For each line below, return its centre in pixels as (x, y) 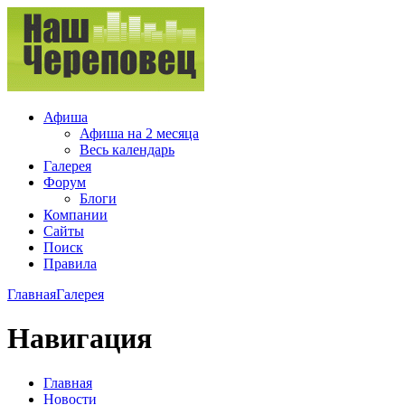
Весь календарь (127, 150)
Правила (70, 264)
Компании (75, 215)
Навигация (80, 339)
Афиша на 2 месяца (139, 133)
